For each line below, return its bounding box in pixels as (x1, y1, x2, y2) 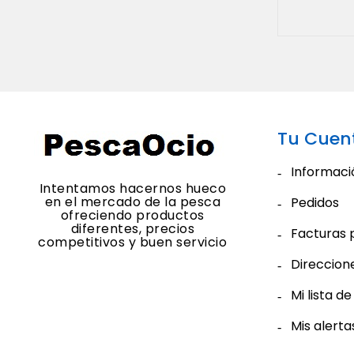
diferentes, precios (70, 220, 195, 239)
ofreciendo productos (60, 206, 205, 225)
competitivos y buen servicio (38, 233, 228, 252)
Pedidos (291, 194, 339, 213)
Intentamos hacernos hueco (39, 179, 227, 198)
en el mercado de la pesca (44, 193, 221, 212)
